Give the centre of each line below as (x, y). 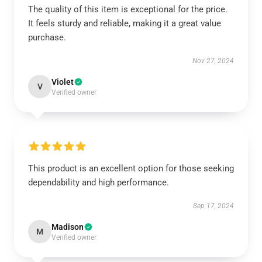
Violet (63, 82)
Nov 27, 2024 (213, 61)
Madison (68, 227)
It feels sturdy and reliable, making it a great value (125, 23)
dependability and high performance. (99, 182)
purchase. (47, 37)
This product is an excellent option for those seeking (131, 168)
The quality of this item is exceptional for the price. (128, 9)
